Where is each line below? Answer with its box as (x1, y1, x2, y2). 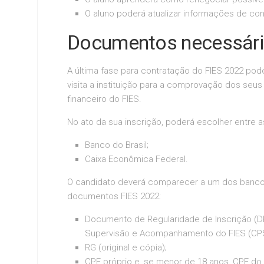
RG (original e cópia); (85, 242, 167, 253)
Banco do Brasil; (85, 139, 148, 150)
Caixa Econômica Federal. (85, 153, 188, 164)
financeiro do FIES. (67, 93, 141, 104)
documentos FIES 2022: (67, 190, 161, 202)
